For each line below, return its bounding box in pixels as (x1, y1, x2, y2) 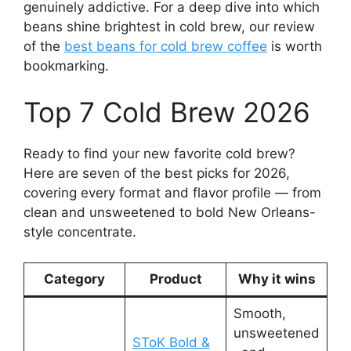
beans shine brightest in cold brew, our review (24, 18, 315, 34)
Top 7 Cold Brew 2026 (24, 96, 310, 129)
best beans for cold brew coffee (64, 38, 267, 54)
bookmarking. (24, 57, 109, 74)
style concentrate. (24, 224, 136, 241)
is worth (267, 38, 322, 54)
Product (149, 270, 202, 287)
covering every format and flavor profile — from (24, 185, 321, 201)
